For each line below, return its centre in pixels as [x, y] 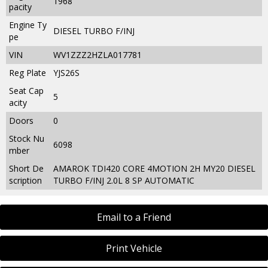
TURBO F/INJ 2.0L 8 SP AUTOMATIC [124, 180]
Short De [26, 168]
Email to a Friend [134, 217]
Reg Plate [28, 72]
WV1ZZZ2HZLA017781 [98, 54]
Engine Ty [28, 25]
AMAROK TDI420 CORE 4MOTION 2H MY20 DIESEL [154, 168]
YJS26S [66, 72]
